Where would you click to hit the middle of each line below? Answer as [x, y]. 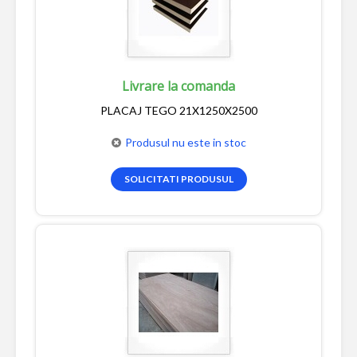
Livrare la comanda [178, 86]
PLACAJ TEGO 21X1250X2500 [178, 110]
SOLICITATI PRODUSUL [178, 178]
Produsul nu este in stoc [185, 142]
